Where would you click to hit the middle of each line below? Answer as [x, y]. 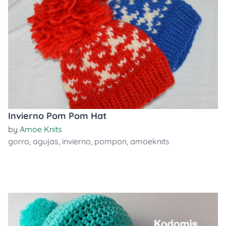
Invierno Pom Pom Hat [57, 116]
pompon [110, 141]
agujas [46, 141]
